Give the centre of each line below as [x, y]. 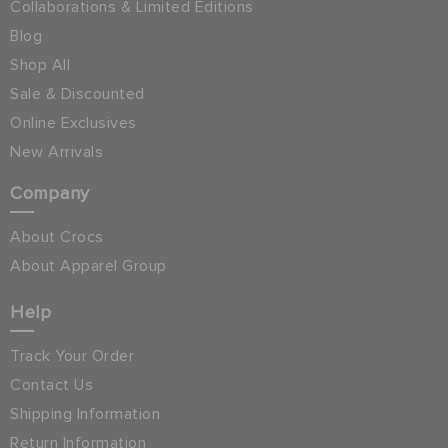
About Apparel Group [88, 265]
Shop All [40, 64]
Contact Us [51, 384]
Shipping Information [85, 413]
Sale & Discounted [77, 93]
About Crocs [57, 236]
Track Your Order [72, 355]
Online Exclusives [73, 122]
